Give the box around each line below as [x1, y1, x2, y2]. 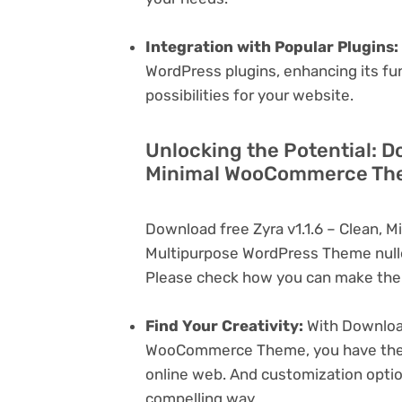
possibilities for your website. [145, 86, 354, 105]
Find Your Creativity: [145, 317, 303, 336]
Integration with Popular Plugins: [145, 38, 398, 57]
